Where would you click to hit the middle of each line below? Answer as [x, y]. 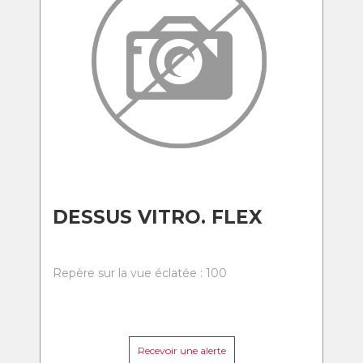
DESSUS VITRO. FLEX [158, 217]
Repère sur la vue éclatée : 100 [140, 273]
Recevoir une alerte [181, 350]
